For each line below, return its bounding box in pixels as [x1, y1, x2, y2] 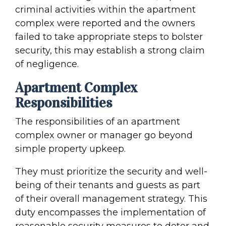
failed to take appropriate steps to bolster [15, 31, 203, 42]
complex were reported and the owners [15, 17, 195, 29]
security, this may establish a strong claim [15, 44, 205, 56]
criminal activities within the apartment [15, 4, 196, 15]
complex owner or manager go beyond [15, 129, 193, 141]
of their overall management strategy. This [15, 193, 207, 204]
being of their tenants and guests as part [15, 179, 200, 191]
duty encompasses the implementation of [15, 206, 206, 218]
